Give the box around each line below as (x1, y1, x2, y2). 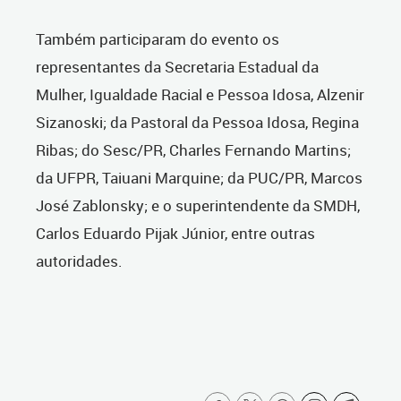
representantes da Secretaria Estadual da (36, 56, 319, 77)
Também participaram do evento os (36, 29, 279, 49)
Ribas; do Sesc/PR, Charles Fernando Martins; (36, 140, 351, 160)
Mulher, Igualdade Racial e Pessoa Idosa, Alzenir (36, 84, 364, 105)
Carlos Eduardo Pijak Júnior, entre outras (36, 223, 315, 243)
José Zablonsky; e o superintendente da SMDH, (36, 195, 360, 216)
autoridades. (36, 251, 123, 271)
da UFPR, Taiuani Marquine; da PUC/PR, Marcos (36, 167, 363, 188)
